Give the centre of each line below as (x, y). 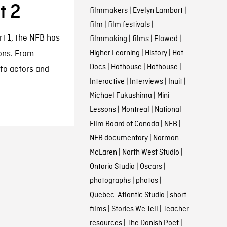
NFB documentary (119, 138)
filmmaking (108, 39)
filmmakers (108, 11)
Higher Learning (115, 53)
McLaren (103, 153)
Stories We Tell (135, 209)
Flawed (166, 39)
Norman (166, 138)
